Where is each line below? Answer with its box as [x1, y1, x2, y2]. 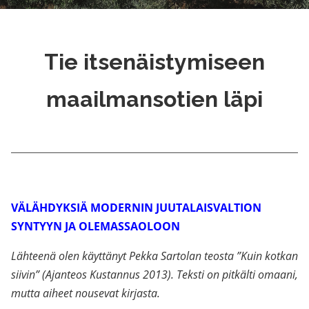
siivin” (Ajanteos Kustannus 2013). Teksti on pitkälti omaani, [11, 267, 298, 282]
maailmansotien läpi [46, 86, 263, 112]
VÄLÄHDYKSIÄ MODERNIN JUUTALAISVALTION [11, 200, 261, 215]
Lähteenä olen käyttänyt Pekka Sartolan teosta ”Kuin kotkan [11, 248, 298, 263]
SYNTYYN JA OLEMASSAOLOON [11, 219, 180, 234]
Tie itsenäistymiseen [44, 49, 265, 74]
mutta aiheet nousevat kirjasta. [11, 286, 160, 301]
